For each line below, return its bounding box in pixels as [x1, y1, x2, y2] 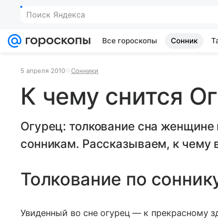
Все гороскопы [102, 36, 157, 45]
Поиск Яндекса [26, 10, 85, 19]
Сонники [71, 67, 98, 74]
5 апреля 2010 [20, 67, 65, 74]
